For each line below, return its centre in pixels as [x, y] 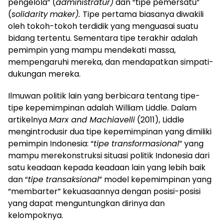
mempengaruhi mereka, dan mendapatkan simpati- [111, 62]
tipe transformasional [136, 143]
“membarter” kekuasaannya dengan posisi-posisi [104, 191]
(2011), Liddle [160, 119]
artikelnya [29, 119]
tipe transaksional [63, 179]
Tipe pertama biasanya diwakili [143, 14]
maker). [66, 14]
